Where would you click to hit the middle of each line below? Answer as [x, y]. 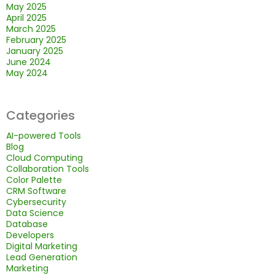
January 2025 [35, 51]
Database [27, 224]
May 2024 [27, 73]
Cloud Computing [45, 158]
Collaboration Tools [48, 169]
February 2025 [36, 40]
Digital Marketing [42, 246]
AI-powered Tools [44, 136]
